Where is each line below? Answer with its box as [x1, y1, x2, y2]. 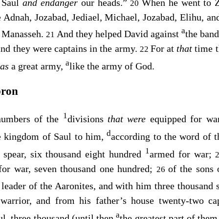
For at [150, 43, 177, 54]
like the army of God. [69, 60, 154, 71]
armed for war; [149, 148, 216, 159]
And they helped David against [56, 28, 182, 40]
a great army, [11, 60, 66, 71]
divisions [67, 113, 108, 125]
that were [108, 113, 150, 125]
